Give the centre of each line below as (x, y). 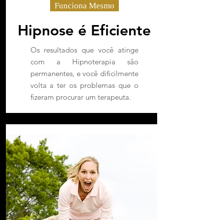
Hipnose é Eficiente (84, 30)
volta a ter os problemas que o (84, 85)
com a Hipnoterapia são (84, 62)
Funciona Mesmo (84, 6)
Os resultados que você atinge (84, 50)
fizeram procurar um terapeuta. (81, 97)
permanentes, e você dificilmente (84, 73)
